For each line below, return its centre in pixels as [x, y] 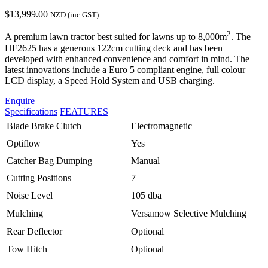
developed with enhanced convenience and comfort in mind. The [127, 59]
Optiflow [24, 143]
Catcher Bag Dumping [49, 160]
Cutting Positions [39, 178]
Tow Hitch [27, 249]
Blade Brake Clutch [44, 126]
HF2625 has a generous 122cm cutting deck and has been [114, 48]
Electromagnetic [162, 126]
